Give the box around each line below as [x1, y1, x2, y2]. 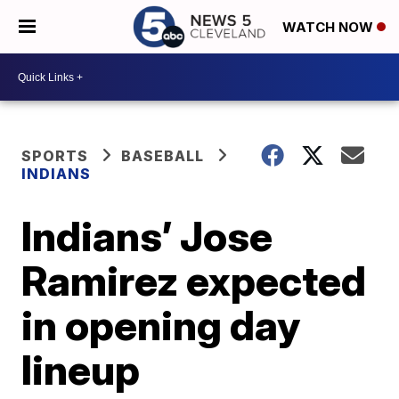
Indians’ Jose [21, 211, 273, 261]
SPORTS [21, 147, 89, 165]
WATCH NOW [282, 19, 377, 37]
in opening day [21, 300, 301, 350]
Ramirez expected [21, 256, 367, 305]
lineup [21, 345, 141, 395]
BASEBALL [121, 147, 205, 165]
